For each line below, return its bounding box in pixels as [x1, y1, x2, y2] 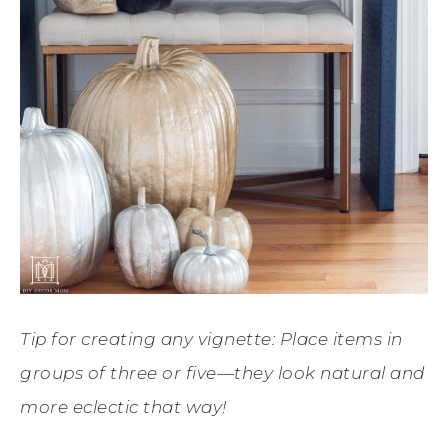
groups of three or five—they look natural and [20, 362, 425, 383]
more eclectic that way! [20, 396, 227, 417]
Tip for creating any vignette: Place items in [20, 328, 403, 349]
